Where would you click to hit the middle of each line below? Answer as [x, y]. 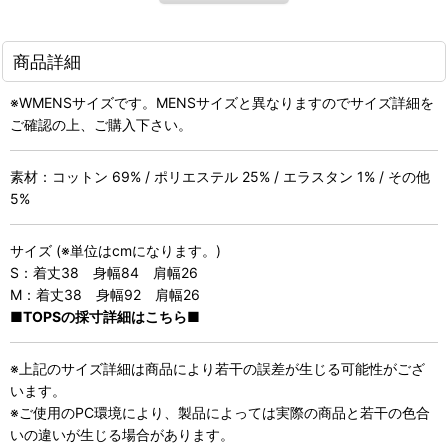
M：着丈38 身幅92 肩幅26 [105, 294]
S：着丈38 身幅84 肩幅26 [104, 272]
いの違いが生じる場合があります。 [122, 434]
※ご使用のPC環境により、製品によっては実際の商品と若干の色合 [220, 412]
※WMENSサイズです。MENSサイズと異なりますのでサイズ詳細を [222, 102]
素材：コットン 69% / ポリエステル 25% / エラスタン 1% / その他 [220, 176]
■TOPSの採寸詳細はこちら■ [105, 316]
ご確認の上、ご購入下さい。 [101, 124]
